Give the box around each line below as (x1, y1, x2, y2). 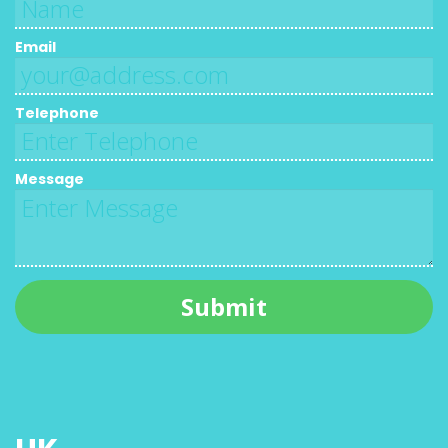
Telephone (15, 102, 99, 123)
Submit (181, 289, 267, 323)
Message (15, 168, 84, 189)
